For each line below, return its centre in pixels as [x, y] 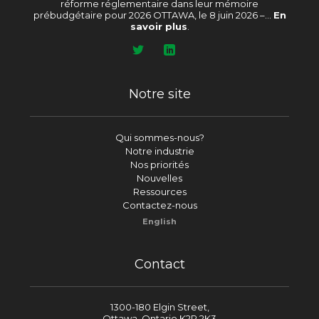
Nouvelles [159, 178]
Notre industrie [159, 151]
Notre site [159, 94]
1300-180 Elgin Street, [159, 307]
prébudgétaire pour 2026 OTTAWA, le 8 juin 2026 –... [153, 15]
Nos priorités [159, 164]
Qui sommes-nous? [159, 137]
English [159, 221]
